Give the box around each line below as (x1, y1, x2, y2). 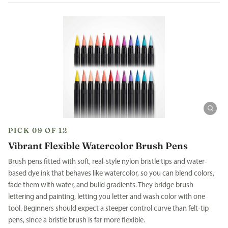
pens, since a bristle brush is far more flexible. (8, 217, 145, 225)
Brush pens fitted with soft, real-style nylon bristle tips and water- (8, 158, 207, 166)
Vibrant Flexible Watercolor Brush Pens (8, 140, 188, 152)
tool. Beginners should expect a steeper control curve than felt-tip (8, 205, 209, 213)
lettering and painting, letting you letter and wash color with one (8, 193, 205, 202)
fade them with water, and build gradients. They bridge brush (8, 182, 193, 190)
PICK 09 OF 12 (8, 126, 68, 135)
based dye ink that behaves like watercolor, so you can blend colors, (8, 170, 214, 178)
